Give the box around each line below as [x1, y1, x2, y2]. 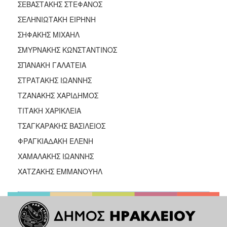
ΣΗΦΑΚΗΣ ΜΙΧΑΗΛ [18, 29, 80, 40]
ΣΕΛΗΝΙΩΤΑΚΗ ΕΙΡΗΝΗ [18, 14, 96, 24]
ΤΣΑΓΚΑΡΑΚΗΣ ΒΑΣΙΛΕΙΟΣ [18, 120, 105, 131]
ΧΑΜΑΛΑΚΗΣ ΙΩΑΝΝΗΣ [18, 150, 94, 161]
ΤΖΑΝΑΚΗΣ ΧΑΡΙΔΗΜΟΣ [18, 90, 98, 100]
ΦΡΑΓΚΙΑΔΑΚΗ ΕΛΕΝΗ [18, 135, 93, 146]
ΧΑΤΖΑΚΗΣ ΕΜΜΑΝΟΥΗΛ [18, 166, 104, 176]
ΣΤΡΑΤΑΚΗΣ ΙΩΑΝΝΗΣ [18, 74, 92, 85]
